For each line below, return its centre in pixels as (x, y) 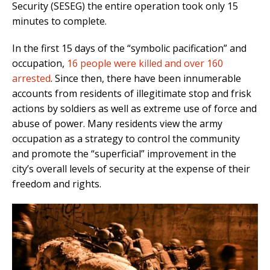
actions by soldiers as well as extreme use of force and (134, 108)
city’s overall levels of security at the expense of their (131, 168)
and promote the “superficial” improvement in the (124, 153)
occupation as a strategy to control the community (126, 138)
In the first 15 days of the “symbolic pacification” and (129, 48)
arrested (31, 78)
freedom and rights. (57, 184)
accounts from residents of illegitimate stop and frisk (132, 93)
